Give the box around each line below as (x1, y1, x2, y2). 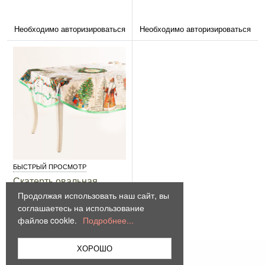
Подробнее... (83, 214, 134, 226)
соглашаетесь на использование (18, 202, 144, 214)
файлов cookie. (18, 214, 79, 226)
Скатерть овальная (13, 174, 98, 188)
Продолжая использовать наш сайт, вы (18, 189, 169, 201)
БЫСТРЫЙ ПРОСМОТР (13, 161, 87, 171)
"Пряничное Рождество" (13, 184, 120, 198)
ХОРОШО (77, 243, 112, 254)
